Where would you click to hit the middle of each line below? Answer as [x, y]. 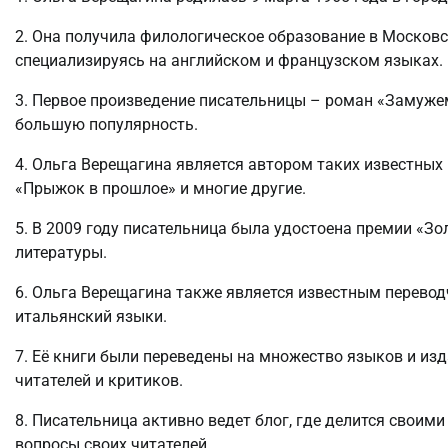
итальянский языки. [91, 317]
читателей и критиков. [99, 381]
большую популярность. [106, 125]
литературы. [61, 253]
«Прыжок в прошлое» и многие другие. [160, 189]
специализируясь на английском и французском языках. [229, 61]
